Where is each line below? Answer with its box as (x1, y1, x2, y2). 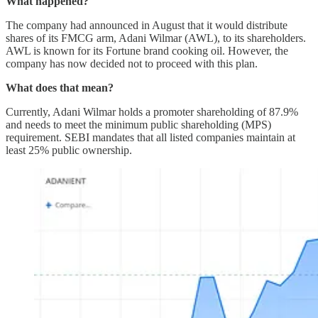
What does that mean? (6, 81, 114, 94)
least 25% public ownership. (6, 143, 132, 156)
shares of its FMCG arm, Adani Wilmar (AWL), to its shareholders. (6, 31, 306, 44)
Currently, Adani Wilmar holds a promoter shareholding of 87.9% (6, 105, 298, 118)
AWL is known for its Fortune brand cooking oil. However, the (6, 44, 288, 57)
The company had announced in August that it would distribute (6, 18, 287, 31)
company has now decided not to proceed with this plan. (6, 57, 258, 70)
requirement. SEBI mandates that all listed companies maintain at (6, 131, 295, 143)
